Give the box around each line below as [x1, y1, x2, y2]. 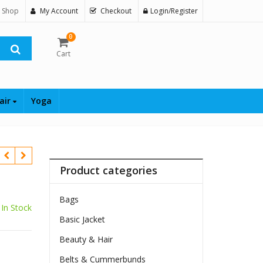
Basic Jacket [59, 214, 106, 225]
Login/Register [150, 6, 198, 16]
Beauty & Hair [59, 234, 113, 245]
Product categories [60, 163, 158, 178]
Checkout [100, 6, 131, 16]
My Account [40, 6, 78, 16]
